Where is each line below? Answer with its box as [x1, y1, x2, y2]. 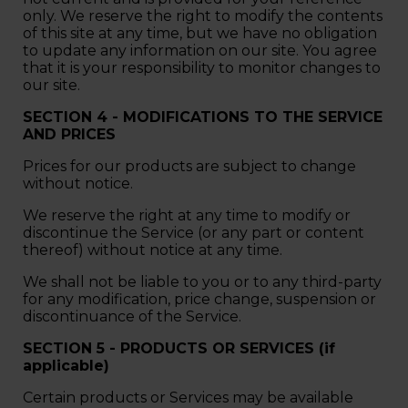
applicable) [23, 356, 114, 374]
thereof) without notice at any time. [23, 240, 286, 259]
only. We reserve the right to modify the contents [23, 6, 382, 25]
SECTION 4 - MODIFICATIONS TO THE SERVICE [23, 107, 382, 126]
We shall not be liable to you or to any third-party [23, 272, 382, 291]
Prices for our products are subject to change [23, 157, 356, 175]
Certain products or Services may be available [23, 388, 353, 406]
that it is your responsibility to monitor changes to [23, 58, 381, 76]
